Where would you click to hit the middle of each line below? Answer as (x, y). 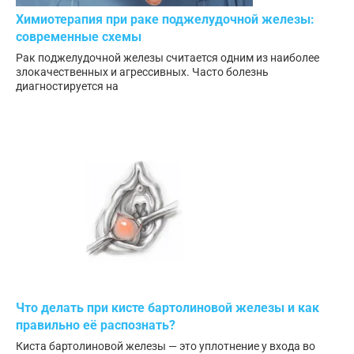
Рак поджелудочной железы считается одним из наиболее (168, 57)
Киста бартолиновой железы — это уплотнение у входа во (166, 346)
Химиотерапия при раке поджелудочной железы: (165, 19)
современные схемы (79, 36)
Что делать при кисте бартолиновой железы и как (168, 307)
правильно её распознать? (96, 325)
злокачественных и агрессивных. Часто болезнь (142, 72)
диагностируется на (67, 86)
